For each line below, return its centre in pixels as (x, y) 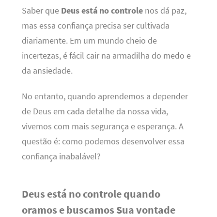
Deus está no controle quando (91, 194)
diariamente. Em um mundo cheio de (89, 41)
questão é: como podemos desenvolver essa (103, 142)
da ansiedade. (47, 71)
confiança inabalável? (61, 157)
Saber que (41, 11)
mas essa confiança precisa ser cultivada (95, 26)
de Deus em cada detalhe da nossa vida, (95, 112)
